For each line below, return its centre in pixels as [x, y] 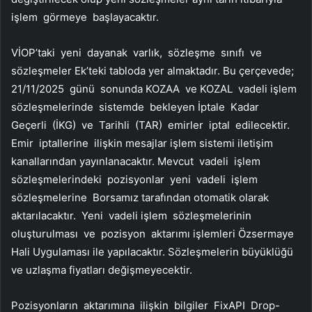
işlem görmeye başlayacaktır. [86, 17]
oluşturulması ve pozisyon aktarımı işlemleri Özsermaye [153, 234]
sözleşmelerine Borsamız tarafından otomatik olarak [140, 198]
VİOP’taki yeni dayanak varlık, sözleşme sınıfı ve [138, 53]
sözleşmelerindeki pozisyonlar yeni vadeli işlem [136, 180]
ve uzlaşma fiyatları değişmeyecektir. [102, 270]
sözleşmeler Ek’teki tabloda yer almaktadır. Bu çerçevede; [153, 71]
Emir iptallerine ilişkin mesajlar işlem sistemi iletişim [142, 143]
